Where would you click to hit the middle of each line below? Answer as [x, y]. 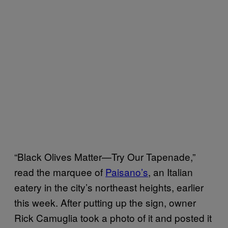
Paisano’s [127, 172]
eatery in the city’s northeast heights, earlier [109, 187]
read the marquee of [60, 172]
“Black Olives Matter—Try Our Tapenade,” [105, 156]
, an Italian [170, 172]
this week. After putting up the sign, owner [105, 202]
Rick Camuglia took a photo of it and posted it [113, 217]
